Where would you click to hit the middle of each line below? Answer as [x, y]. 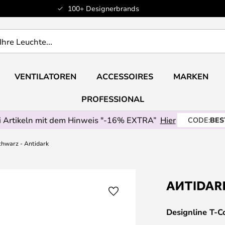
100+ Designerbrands [103, 8]
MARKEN [191, 76]
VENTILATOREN [45, 76]
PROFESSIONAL [113, 99]
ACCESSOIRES [125, 76]
